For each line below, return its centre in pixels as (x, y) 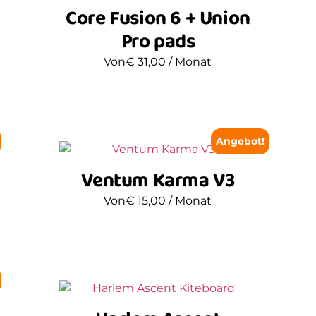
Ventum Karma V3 (158, 181)
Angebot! (241, 141)
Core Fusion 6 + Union (158, 18)
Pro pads (158, 42)
